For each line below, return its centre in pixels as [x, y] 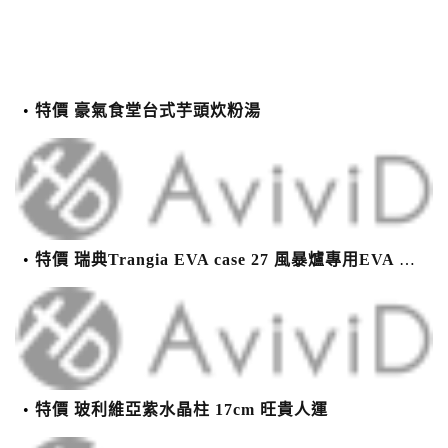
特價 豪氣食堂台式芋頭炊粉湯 [148, 110]
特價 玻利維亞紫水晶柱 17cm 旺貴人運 [181, 409]
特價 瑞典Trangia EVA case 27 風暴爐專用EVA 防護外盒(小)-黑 [217, 260]
